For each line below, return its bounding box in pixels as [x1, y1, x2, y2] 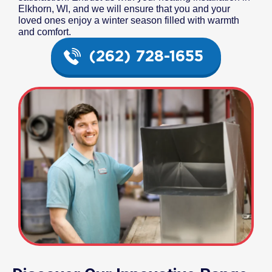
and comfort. [18, 27, 71, 38]
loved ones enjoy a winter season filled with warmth [18, 15, 239, 26]
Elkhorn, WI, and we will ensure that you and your [18, 4, 230, 15]
